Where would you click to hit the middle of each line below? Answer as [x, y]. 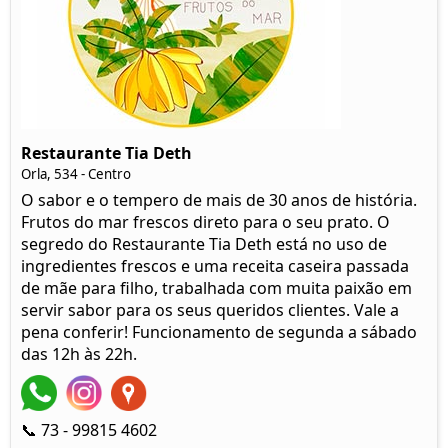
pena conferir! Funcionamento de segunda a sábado [219, 332]
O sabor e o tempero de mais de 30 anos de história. [219, 200]
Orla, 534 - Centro [76, 174]
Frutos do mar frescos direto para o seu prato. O [205, 222]
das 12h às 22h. [79, 354]
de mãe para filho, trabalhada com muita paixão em [216, 288]
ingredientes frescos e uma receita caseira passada [215, 266]
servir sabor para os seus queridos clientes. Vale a [210, 310]
